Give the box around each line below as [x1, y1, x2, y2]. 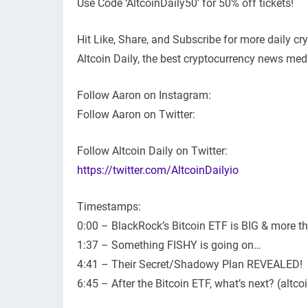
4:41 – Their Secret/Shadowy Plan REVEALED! [77, 258, 302, 272]
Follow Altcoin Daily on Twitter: [77, 144, 228, 158]
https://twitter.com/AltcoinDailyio [77, 164, 239, 177]
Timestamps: [77, 200, 141, 214]
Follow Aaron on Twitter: [77, 108, 195, 122]
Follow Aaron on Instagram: [77, 89, 211, 102]
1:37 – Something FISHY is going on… [77, 239, 261, 252]
